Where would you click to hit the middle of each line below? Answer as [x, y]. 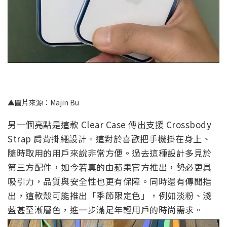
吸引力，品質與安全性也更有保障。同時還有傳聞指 [110, 181]
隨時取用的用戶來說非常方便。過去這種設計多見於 [110, 153]
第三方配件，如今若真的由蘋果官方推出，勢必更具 [110, 167]
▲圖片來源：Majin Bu [43, 103]
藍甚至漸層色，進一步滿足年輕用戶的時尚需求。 [105, 210]
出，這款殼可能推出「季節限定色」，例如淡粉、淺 [110, 196]
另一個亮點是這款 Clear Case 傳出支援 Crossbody [109, 125]
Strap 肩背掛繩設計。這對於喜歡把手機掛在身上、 [109, 139]
